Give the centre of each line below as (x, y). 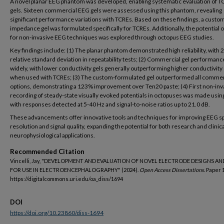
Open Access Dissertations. (172, 170)
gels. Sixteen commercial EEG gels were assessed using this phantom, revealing (116, 10)
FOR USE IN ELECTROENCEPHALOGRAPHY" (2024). (75, 170)
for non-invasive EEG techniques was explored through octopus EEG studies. (112, 37)
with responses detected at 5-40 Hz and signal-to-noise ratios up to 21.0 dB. (110, 104)
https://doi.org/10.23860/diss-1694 (57, 213)
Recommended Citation (47, 151)
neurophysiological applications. (52, 135)
